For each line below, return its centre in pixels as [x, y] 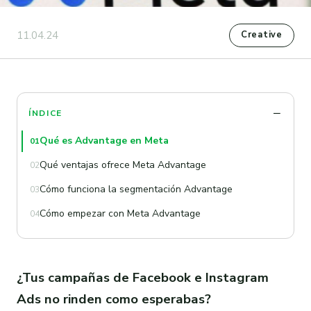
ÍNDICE [46, 113]
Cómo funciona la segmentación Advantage [136, 189]
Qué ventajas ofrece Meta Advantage [123, 165]
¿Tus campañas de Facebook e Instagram [143, 278]
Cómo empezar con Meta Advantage [120, 213]
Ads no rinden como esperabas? [114, 300]
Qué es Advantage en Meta [104, 141]
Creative [261, 35]
